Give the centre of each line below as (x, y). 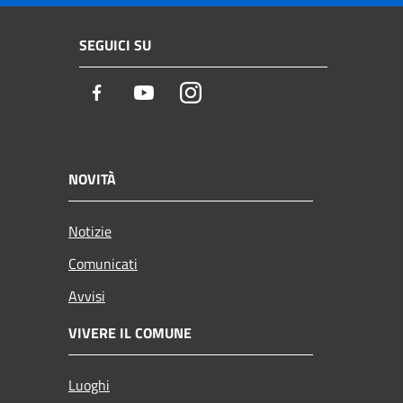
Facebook (139, 94)
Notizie (90, 231)
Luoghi (89, 385)
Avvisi (87, 296)
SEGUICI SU (115, 45)
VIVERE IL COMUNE (130, 332)
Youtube (182, 94)
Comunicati (103, 263)
